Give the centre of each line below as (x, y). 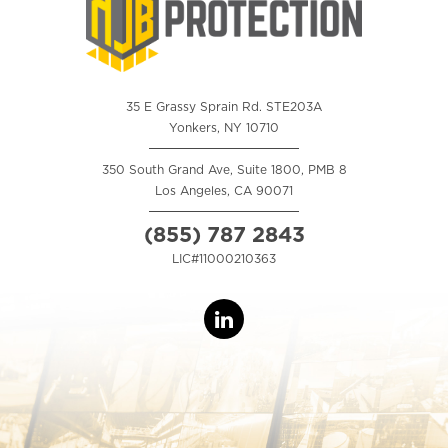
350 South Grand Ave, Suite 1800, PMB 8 (224, 170)
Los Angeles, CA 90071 (224, 191)
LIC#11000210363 (224, 259)
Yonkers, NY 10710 (224, 128)
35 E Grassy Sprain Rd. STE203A (224, 107)
